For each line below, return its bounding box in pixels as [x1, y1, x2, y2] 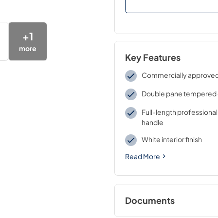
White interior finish [142, 135, 202, 144]
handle [142, 118, 163, 127]
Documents [125, 195, 175, 206]
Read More [125, 151, 160, 161]
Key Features [125, 52, 181, 63]
